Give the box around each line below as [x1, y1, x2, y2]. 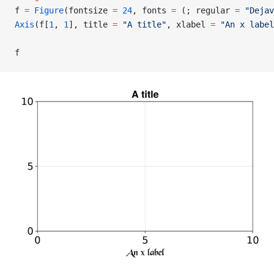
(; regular [176, 6, 235, 15]
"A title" [117, 20, 166, 29]
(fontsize [64, 6, 113, 15]
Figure [29, 6, 64, 15]
